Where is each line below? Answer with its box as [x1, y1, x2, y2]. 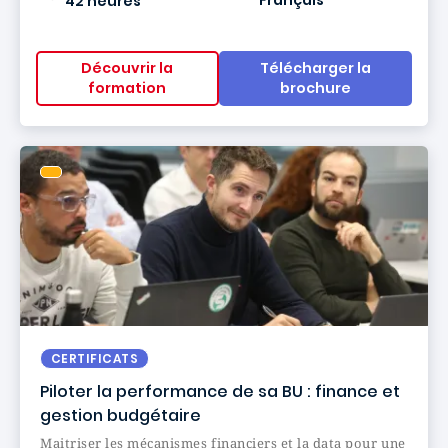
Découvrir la [81, 58, 174, 79]
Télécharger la [259, 58, 371, 79]
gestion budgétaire [40, 403, 201, 427]
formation [88, 78, 167, 99]
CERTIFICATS [51, 349, 139, 367]
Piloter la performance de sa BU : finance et [40, 379, 400, 403]
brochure [279, 78, 351, 99]
